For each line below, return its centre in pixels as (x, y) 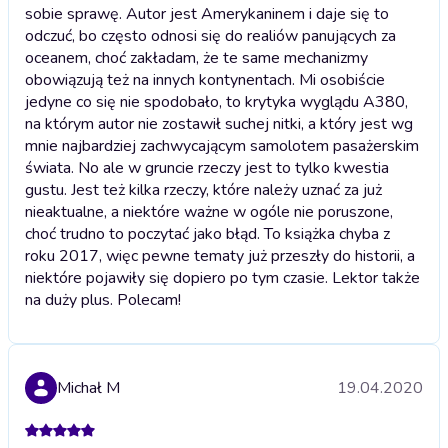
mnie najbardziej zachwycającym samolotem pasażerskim (222, 145)
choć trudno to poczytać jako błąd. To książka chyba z (207, 233)
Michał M (88, 387)
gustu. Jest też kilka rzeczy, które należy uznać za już (203, 189)
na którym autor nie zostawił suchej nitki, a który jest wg (219, 123)
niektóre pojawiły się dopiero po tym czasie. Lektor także (222, 277)
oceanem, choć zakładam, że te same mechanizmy (196, 57)
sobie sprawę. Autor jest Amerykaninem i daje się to (207, 13)
